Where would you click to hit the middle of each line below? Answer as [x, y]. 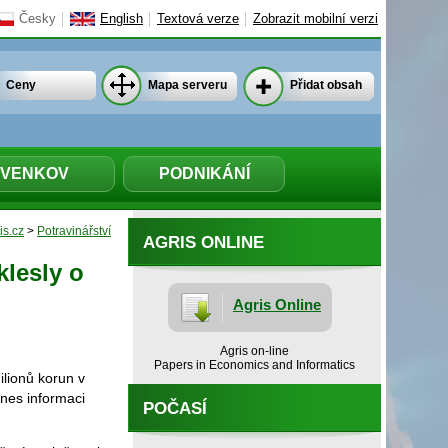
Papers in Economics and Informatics [254, 364]
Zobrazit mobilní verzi [315, 19]
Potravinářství [74, 231]
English [121, 19]
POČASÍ [175, 408]
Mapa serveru [187, 85]
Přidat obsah [326, 85]
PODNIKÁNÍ [204, 173]
